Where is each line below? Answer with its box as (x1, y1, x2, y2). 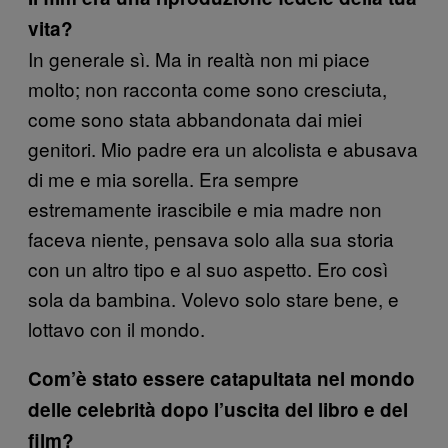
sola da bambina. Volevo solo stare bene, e (28, 284, 399, 312)
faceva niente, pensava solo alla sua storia (28, 224, 394, 252)
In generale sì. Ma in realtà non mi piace (28, 44, 370, 72)
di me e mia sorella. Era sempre (28, 164, 299, 192)
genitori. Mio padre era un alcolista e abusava (28, 134, 418, 162)
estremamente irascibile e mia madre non (28, 194, 382, 222)
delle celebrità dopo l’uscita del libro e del (28, 395, 408, 423)
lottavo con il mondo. (28, 314, 205, 342)
